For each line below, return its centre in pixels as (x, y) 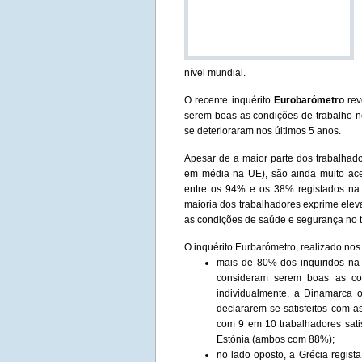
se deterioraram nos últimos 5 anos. (263, 131)
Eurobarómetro (309, 100)
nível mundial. (215, 73)
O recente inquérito (229, 100)
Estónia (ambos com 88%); (276, 339)
